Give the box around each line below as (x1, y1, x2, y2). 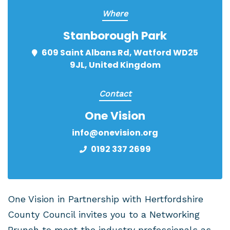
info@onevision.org (72, 127, 158, 139)
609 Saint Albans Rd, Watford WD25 (42, 47, 198, 59)
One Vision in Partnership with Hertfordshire (8, 194, 203, 204)
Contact (99, 89, 131, 99)
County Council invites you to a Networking (8, 209, 200, 220)
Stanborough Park (63, 28, 167, 44)
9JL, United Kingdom (69, 59, 161, 71)
